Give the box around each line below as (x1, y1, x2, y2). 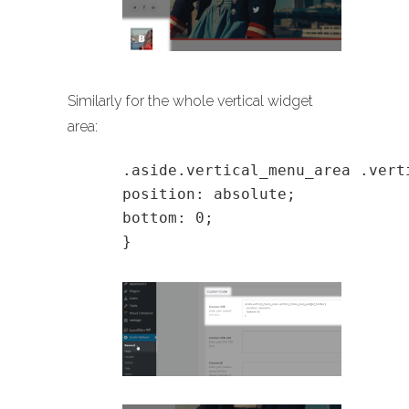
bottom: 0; (122, 208, 214, 226)
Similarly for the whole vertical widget (68, 91, 313, 110)
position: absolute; (122, 184, 296, 203)
